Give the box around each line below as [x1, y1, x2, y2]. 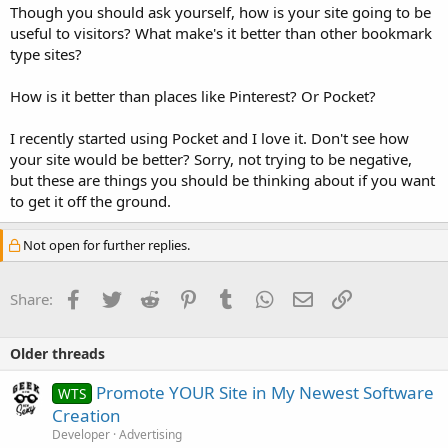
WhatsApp [273, 287, 345, 308]
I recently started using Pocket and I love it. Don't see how [10, 128, 409, 149]
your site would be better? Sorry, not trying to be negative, [10, 149, 412, 170]
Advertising [119, 426, 182, 444]
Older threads [10, 344, 105, 364]
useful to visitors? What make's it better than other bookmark [10, 23, 432, 44]
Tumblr [235, 287, 285, 308]
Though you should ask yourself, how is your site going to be [10, 2, 431, 23]
